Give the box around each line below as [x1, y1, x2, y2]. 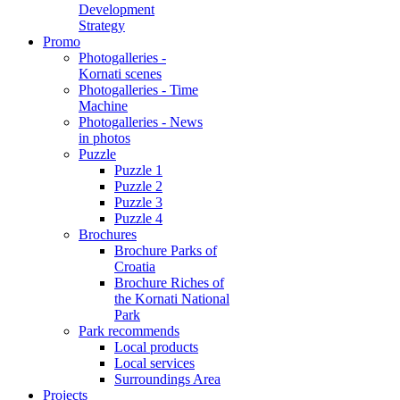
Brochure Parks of [114, 243, 217, 258]
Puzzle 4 [114, 211, 162, 226]
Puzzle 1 [114, 162, 162, 178]
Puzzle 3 [114, 195, 162, 210]
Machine [79, 98, 128, 113]
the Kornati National [114, 291, 229, 306]
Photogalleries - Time [79, 82, 198, 97]
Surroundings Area [114, 371, 221, 387]
